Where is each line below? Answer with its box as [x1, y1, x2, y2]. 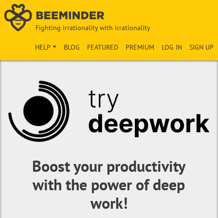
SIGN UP [189, 43, 214, 52]
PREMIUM [126, 43, 155, 52]
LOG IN [162, 43, 182, 52]
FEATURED [87, 43, 119, 52]
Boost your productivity [32, 156, 186, 177]
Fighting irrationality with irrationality [35, 23, 150, 32]
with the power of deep [33, 174, 185, 195]
